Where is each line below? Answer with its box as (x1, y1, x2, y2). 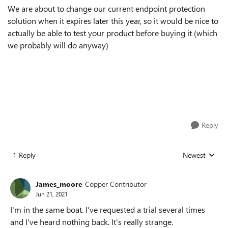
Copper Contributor (85, 179, 147, 189)
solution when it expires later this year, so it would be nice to (8, 15, 218, 26)
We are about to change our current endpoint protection (8, 3, 205, 14)
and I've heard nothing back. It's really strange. (10, 216, 173, 227)
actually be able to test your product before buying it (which (8, 27, 217, 38)
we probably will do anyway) (8, 40, 108, 50)
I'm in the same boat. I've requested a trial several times (10, 204, 205, 215)
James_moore (36, 179, 82, 189)
